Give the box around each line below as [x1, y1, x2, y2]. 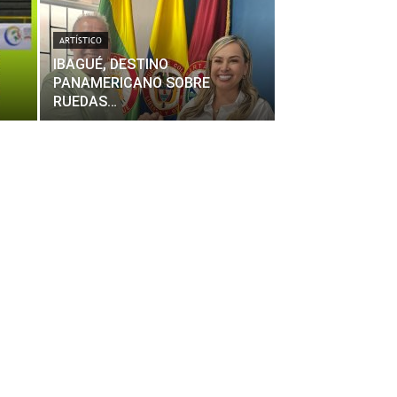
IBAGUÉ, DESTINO [53, 56, 168, 73]
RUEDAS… [53, 93, 117, 110]
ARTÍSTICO [59, 35, 102, 45]
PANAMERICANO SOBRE [53, 74, 210, 91]
